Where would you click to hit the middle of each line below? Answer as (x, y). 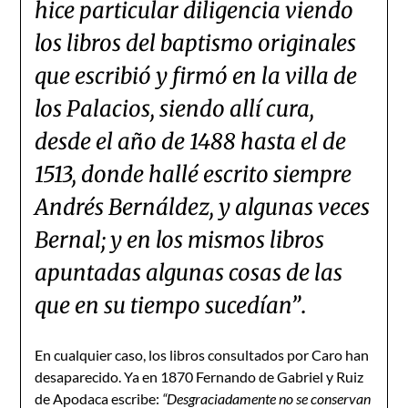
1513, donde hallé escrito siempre (194, 174)
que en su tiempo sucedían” (168, 306)
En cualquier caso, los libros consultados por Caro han (202, 355)
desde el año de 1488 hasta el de (191, 142)
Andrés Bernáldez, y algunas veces (203, 207)
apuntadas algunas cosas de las (189, 273)
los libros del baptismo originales (196, 43)
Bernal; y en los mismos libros (180, 240)
